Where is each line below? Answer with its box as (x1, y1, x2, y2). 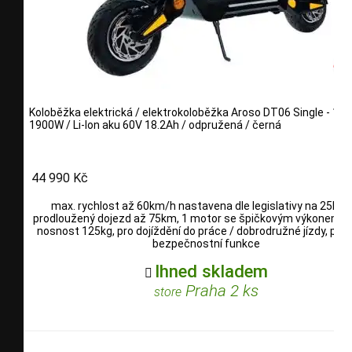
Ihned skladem (154, 260, 268, 281)
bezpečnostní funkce (152, 236, 260, 250)
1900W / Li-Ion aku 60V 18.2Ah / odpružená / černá (29, 119, 281, 132)
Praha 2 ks (181, 280, 258, 300)
